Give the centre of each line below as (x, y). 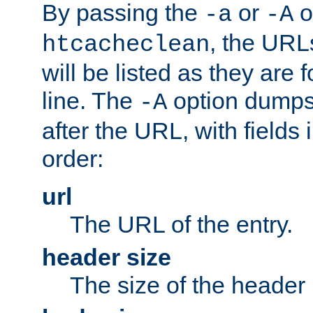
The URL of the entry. (181, 224)
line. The (90, 100)
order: (73, 158)
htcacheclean (126, 44)
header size (107, 257)
